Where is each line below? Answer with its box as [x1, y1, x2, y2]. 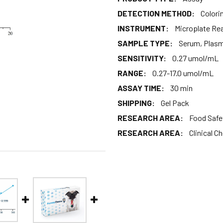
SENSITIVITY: [117, 53, 166, 63]
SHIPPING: [117, 98, 155, 108]
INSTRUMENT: [117, 23, 169, 33]
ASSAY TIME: [117, 83, 164, 93]
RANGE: [117, 68, 146, 78]
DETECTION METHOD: [117, 8, 195, 18]
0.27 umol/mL [172, 53, 219, 63]
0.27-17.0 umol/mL [152, 68, 214, 78]
